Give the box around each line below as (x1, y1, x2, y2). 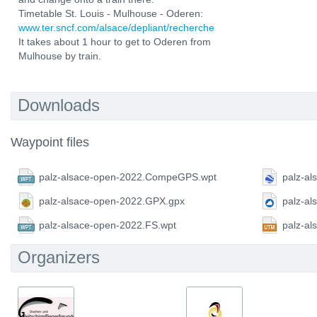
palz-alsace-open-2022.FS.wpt (39, 219, 176, 231)
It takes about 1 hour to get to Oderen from (18, 36, 211, 47)
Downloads (18, 96, 100, 115)
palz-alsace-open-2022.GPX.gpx (39, 195, 185, 207)
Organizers (18, 248, 100, 267)
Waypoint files (11, 135, 89, 149)
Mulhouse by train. (18, 50, 101, 62)
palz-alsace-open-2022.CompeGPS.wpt (39, 171, 217, 183)
